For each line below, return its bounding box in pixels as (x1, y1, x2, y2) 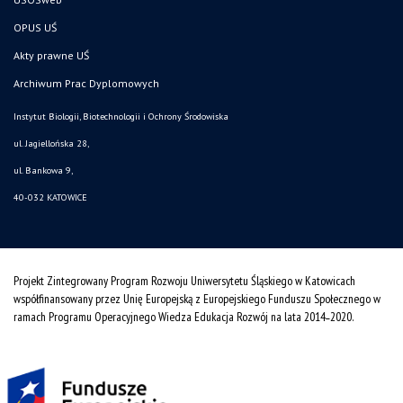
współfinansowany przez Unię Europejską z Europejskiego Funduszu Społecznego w (13, 291, 381, 308)
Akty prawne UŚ (13, 49, 89, 63)
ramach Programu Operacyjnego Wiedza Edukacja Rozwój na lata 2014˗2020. (13, 309, 354, 326)
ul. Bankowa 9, (13, 165, 73, 177)
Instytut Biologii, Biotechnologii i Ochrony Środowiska (13, 111, 228, 123)
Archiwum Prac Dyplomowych (13, 76, 159, 91)
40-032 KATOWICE (13, 192, 87, 204)
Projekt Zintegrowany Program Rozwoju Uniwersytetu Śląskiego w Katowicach (13, 273, 355, 290)
